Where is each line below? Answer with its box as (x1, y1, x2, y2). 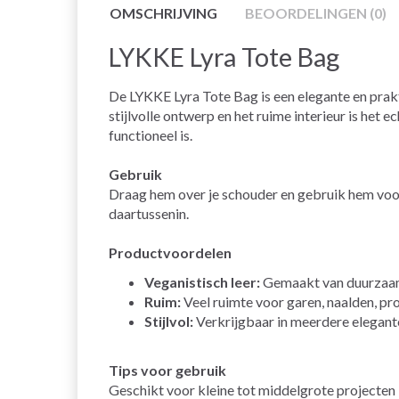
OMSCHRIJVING (110, 4, 217, 22)
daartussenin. (109, 205, 189, 223)
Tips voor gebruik (109, 362, 226, 379)
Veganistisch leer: (144, 273, 260, 291)
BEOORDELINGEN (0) (245, 4, 387, 22)
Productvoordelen (109, 244, 232, 262)
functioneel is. (109, 126, 192, 144)
